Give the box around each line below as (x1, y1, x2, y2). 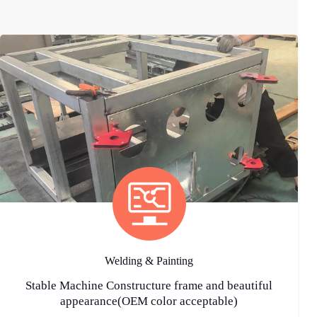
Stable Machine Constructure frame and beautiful (25, 278, 273, 292)
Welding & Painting (105, 254, 194, 267)
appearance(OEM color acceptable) (60, 294, 238, 308)
